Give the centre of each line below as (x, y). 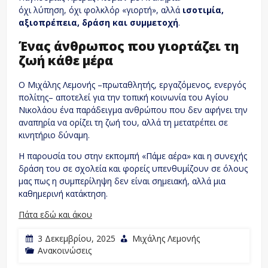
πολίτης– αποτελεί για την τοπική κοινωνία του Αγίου (124, 97)
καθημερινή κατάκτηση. (63, 193)
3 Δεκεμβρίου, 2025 (77, 238)
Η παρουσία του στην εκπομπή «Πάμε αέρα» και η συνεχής (133, 156)
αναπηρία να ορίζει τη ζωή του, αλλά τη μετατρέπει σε (123, 122)
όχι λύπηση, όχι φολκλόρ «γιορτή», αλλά (100, 10)
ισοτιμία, (203, 10)
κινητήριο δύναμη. (54, 135)
